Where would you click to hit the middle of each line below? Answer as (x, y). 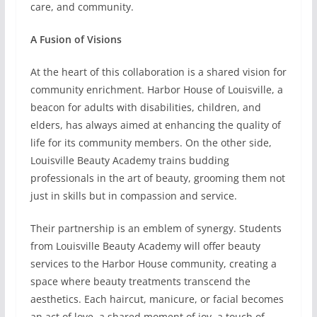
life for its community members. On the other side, (151, 143)
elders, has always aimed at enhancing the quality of (155, 125)
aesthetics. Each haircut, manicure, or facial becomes (157, 299)
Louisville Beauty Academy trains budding (129, 161)
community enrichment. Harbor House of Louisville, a (156, 90)
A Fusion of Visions (76, 40)
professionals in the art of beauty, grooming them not (157, 178)
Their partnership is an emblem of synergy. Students (156, 229)
